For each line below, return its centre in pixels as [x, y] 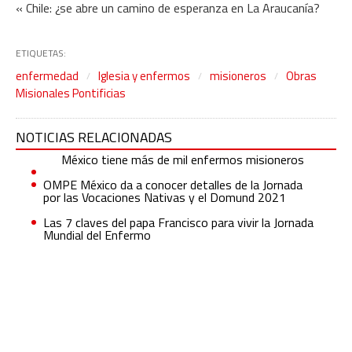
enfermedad [47, 76]
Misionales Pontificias [71, 93]
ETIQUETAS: [41, 53]
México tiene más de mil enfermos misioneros [183, 160]
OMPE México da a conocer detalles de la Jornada [173, 185]
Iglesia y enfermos [144, 76]
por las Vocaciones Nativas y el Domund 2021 [165, 198]
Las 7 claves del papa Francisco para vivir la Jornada [178, 223]
